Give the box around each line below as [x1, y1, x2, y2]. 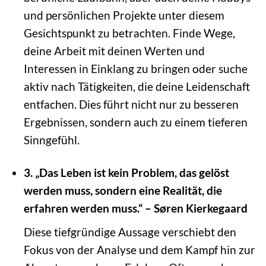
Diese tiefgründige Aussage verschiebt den [23, 224, 236, 239]
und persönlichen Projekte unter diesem [23, 8, 224, 23]
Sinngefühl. [23, 133, 80, 147]
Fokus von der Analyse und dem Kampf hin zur [23, 242, 255, 256]
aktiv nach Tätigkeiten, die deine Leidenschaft [23, 80, 250, 94]
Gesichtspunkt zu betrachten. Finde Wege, [23, 26, 235, 40]
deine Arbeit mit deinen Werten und [23, 44, 205, 58]
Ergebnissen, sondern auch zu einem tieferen [23, 115, 248, 129]
